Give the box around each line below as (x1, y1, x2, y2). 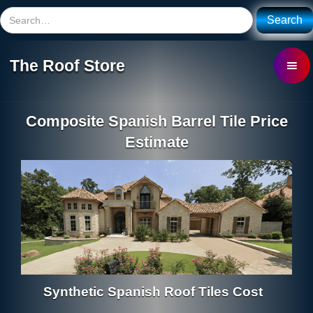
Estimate (124, 133, 189, 151)
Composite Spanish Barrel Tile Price (25, 112, 288, 130)
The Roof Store (10, 56, 126, 75)
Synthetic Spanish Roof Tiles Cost (43, 284, 263, 299)
